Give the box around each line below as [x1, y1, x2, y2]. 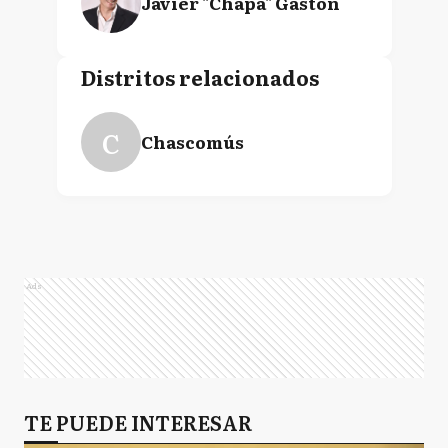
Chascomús [140, 129, 244, 154]
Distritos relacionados [80, 62, 319, 92]
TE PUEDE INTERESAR [24, 407, 252, 437]
